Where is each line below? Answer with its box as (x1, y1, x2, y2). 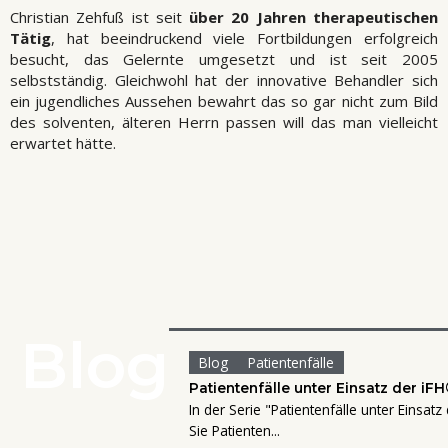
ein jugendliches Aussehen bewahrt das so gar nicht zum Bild (10, 91, 438, 112)
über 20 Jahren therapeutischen (181, 7, 439, 28)
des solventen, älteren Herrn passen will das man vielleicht (10, 112, 438, 133)
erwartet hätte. (10, 133, 116, 154)
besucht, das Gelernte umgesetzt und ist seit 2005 (10, 49, 438, 70)
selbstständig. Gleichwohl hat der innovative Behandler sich (10, 70, 438, 91)
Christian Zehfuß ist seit (10, 7, 182, 28)
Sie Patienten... (189, 421, 280, 441)
